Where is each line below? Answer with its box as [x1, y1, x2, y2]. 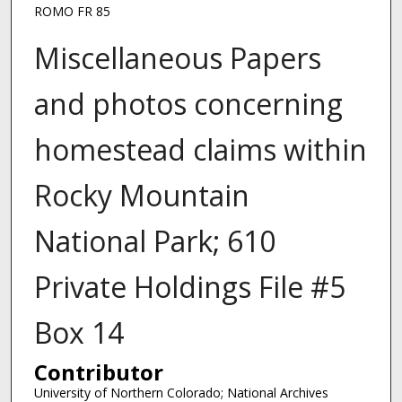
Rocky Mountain [33, 175, 249, 214]
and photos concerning [33, 83, 343, 123]
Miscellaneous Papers [33, 38, 321, 77]
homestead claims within [33, 129, 367, 169]
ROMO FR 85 [33, 3, 110, 21]
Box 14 [33, 312, 124, 352]
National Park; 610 [33, 221, 275, 260]
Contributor [33, 356, 163, 387]
